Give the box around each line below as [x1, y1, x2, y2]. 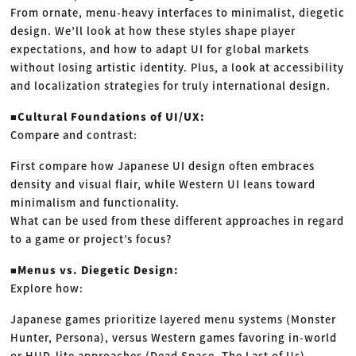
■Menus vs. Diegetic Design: [10, 262, 180, 278]
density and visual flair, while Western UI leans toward [10, 176, 316, 192]
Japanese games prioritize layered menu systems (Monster [10, 311, 337, 327]
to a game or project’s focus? [10, 231, 172, 247]
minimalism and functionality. [10, 195, 180, 211]
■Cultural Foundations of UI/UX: [10, 109, 206, 125]
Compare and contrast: [10, 127, 138, 143]
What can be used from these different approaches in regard [10, 213, 345, 229]
